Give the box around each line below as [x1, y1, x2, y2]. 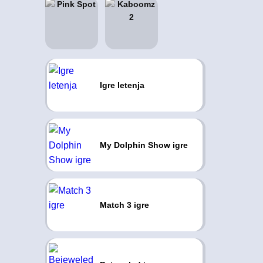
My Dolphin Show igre [99, 140, 188, 150]
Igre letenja [99, 80, 144, 90]
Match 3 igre [99, 200, 149, 210]
